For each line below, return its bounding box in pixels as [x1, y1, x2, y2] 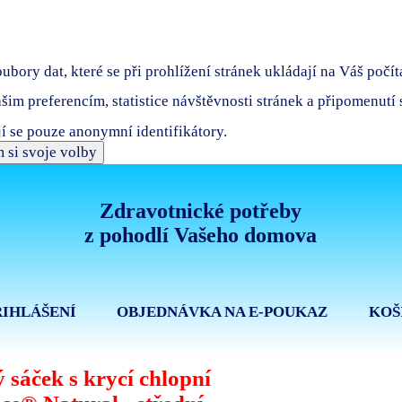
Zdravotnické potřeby [100, 199, 302, 223]
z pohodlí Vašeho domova [84, 223, 318, 248]
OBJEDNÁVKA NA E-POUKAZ [117, 303, 328, 321]
